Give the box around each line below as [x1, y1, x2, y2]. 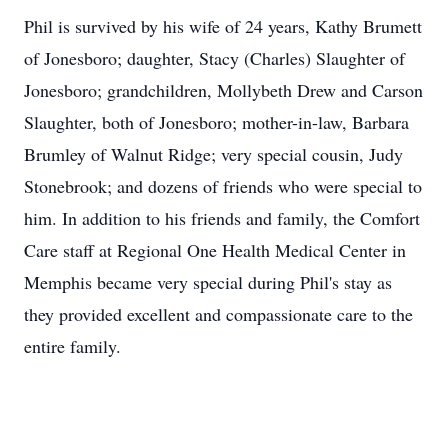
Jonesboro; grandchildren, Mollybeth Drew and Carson [24, 78, 423, 102]
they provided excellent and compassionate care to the [24, 302, 413, 326]
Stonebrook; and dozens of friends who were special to [24, 174, 422, 198]
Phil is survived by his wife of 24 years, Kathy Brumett [24, 14, 422, 38]
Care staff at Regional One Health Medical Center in [24, 238, 406, 262]
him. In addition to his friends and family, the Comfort [24, 206, 420, 230]
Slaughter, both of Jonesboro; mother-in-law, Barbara [24, 110, 409, 134]
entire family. [24, 334, 121, 358]
